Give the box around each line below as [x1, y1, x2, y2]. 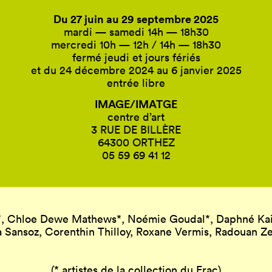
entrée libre [107, 75, 165, 90]
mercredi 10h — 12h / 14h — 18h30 [51, 37, 221, 52]
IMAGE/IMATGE [95, 96, 177, 111]
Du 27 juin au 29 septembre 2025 [53, 11, 219, 26]
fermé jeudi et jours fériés [72, 50, 200, 64]
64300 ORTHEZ [97, 135, 175, 149]
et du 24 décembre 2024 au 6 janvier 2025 [30, 63, 242, 77]
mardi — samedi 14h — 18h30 [63, 24, 209, 39]
